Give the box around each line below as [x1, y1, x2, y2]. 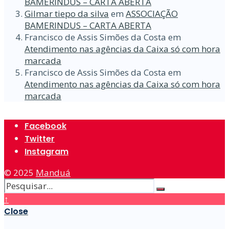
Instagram [25, 145, 68, 157]
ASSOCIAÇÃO [126, 7, 178, 19]
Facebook [25, 120, 66, 132]
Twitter [25, 132, 55, 145]
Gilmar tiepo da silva [25, 7, 109, 19]
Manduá [36, 166, 71, 178]
